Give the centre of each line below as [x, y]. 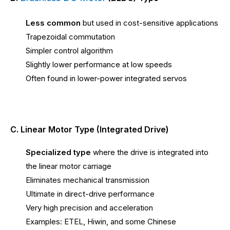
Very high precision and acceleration [89, 207]
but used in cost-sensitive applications [149, 23]
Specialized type [58, 152]
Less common [53, 23]
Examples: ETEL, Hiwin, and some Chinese [101, 221]
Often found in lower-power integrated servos [106, 79]
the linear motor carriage [69, 166]
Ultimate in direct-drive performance [90, 194]
